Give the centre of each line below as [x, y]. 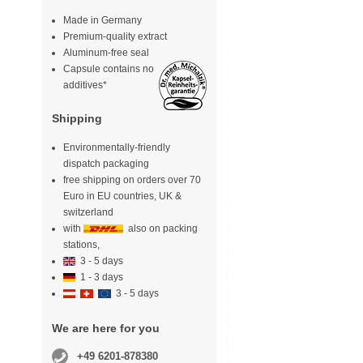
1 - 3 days [101, 278]
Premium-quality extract [115, 37]
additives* [85, 85]
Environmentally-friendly [116, 148]
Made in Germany [102, 21]
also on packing [162, 229]
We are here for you [105, 329]
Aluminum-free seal [106, 53]
